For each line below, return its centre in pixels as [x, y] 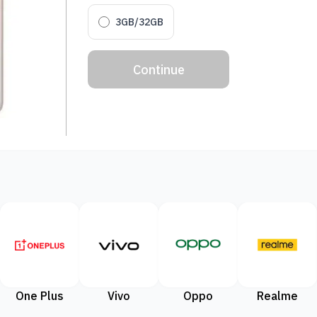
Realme [277, 296]
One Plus [40, 296]
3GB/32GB [140, 22]
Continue [158, 69]
